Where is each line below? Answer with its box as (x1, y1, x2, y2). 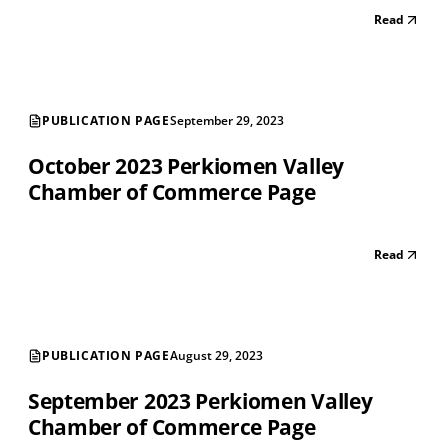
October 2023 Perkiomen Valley (28, 152, 344, 181)
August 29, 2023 (169, 347, 263, 365)
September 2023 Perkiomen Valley (28, 387, 373, 416)
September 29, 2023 (169, 112, 284, 130)
